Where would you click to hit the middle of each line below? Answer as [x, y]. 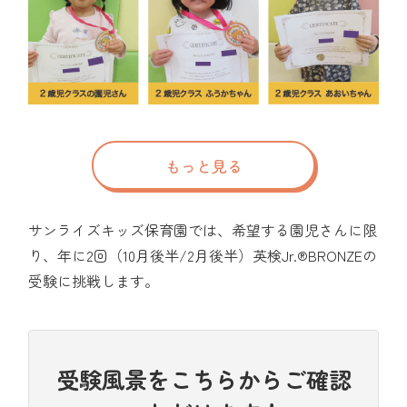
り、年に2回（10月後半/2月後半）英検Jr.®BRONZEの [203, 256]
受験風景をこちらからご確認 [203, 379]
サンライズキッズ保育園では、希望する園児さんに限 [203, 230]
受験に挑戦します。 [94, 281]
